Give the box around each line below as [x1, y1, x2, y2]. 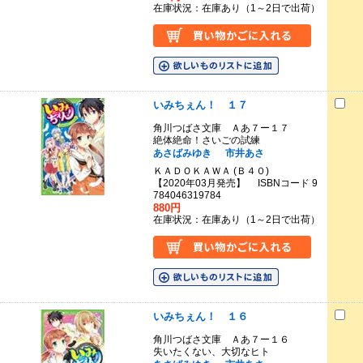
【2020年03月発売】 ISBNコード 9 [152, 177, 318, 189]
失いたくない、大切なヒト [152, 346, 280, 358]
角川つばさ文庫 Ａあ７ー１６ [152, 334, 289, 346]
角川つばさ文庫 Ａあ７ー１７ [152, 122, 289, 135]
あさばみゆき [152, 147, 211, 160]
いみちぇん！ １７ [152, 98, 248, 111]
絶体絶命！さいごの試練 [152, 135, 270, 147]
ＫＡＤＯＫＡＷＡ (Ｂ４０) [152, 165, 269, 177]
